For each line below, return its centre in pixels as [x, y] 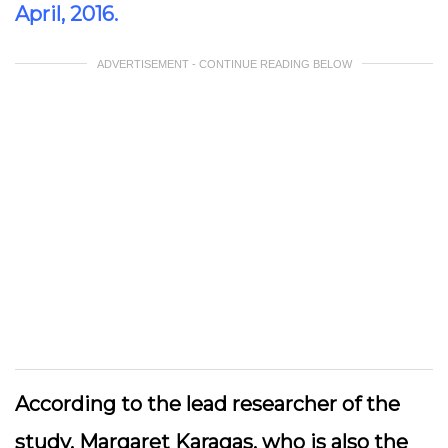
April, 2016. [66, 14]
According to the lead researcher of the [207, 404]
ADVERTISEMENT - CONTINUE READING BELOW [224, 64]
